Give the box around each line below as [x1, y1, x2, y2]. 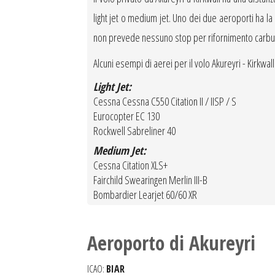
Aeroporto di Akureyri [87, 230, 255, 256]
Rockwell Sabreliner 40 [93, 123, 176, 138]
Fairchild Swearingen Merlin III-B [93, 172, 207, 187]
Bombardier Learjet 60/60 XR [93, 187, 197, 202]
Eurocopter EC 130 [93, 109, 160, 123]
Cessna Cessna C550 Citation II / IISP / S [93, 94, 236, 109]
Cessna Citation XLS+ [93, 158, 168, 172]
